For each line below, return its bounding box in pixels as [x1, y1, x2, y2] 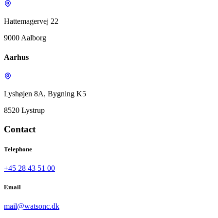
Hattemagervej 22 [4, 17, 58, 26]
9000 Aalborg [4, 34, 46, 42]
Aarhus [4, 53, 29, 61]
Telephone [4, 145, 32, 153]
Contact [4, 124, 36, 134]
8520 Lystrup [4, 106, 45, 114]
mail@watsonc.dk [4, 202, 59, 211]
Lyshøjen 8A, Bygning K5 [4, 89, 86, 98]
